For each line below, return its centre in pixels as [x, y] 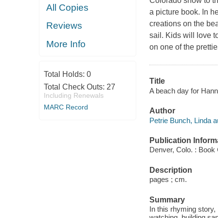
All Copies [68, 7]
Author [162, 111]
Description [171, 170]
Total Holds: [65, 74]
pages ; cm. [168, 180]
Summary [167, 200]
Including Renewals [73, 96]
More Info [66, 44]
